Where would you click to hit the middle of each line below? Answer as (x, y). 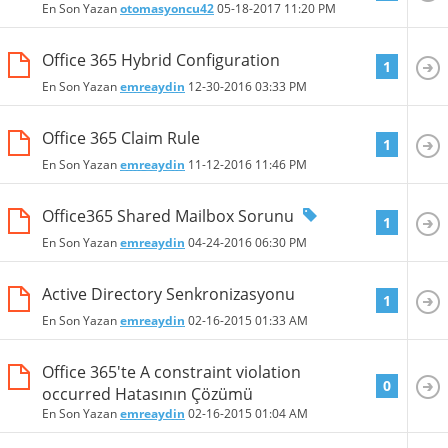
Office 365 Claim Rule (121, 138)
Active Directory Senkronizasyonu (168, 294)
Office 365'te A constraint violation (171, 372)
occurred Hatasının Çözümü (147, 394)
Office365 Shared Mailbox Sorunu (168, 216)
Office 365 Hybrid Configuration (161, 60)
